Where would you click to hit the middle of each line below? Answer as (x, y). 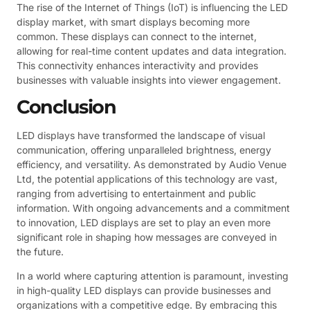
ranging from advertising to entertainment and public (136, 193)
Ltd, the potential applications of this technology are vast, (147, 179)
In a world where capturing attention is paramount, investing (153, 276)
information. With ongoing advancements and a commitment (153, 208)
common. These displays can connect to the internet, (137, 36)
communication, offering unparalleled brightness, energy (144, 149)
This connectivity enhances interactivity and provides (137, 65)
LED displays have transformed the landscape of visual (141, 135)
